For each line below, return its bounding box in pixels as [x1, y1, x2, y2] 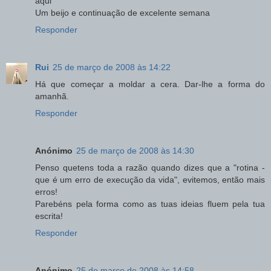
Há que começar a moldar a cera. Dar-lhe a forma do [35, 79, 265, 89]
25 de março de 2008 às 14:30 [76, 145, 194, 155]
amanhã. [35, 91, 69, 101]
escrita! [35, 211, 63, 221]
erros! [35, 186, 57, 197]
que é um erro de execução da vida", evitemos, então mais [35, 174, 265, 184]
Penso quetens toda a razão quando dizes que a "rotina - [35, 162, 265, 172]
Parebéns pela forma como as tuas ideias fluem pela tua [35, 198, 265, 209]
